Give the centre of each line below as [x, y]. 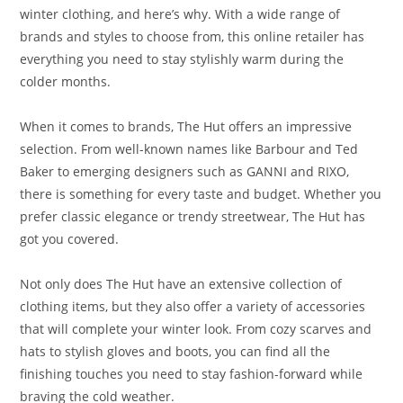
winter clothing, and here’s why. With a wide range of [180, 13]
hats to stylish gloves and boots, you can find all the [175, 351]
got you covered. [70, 238]
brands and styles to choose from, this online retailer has [193, 36]
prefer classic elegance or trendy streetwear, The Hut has [193, 216]
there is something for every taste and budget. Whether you [201, 193]
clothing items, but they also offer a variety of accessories [193, 306]
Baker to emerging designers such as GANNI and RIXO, [185, 171]
